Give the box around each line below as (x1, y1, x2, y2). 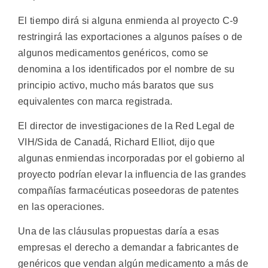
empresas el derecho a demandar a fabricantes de (18, 242, 239, 253)
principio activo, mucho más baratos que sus (18, 80, 214, 90)
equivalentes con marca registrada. (18, 96, 173, 106)
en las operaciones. (18, 201, 105, 212)
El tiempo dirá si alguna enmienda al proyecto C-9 (18, 15, 239, 26)
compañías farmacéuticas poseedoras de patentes (18, 185, 239, 196)
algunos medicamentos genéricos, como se (18, 47, 209, 58)
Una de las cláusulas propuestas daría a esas (18, 226, 220, 237)
